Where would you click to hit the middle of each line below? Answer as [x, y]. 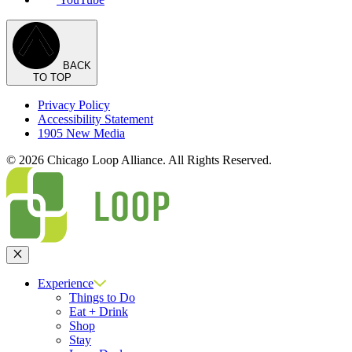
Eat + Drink [99, 311]
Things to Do [102, 297]
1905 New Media [81, 134]
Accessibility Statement [95, 119]
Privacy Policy [74, 105]
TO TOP [52, 78]
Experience [66, 283]
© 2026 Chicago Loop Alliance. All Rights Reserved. [139, 160]
